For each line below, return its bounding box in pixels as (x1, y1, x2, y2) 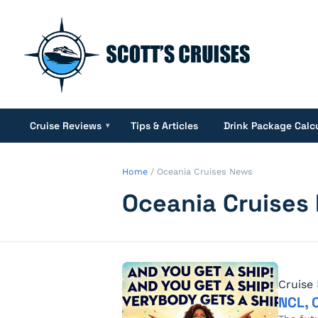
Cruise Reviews (30, 119, 102, 132)
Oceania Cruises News (157, 166, 253, 177)
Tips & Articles (131, 119, 198, 132)
